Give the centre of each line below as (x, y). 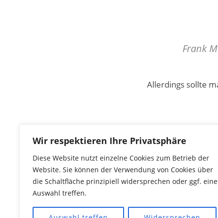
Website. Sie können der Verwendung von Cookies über (123, 170)
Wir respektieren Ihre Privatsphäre (109, 141)
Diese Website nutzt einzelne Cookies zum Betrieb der (121, 158)
